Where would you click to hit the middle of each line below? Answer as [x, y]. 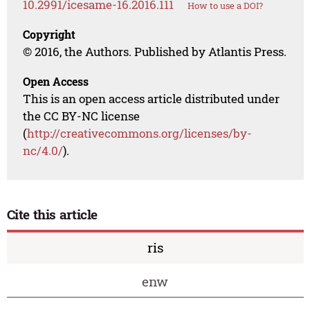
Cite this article [52, 215]
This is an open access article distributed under [152, 99]
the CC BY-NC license [82, 116]
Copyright [49, 35]
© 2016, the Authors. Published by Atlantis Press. [155, 52]
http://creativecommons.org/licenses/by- [140, 134]
